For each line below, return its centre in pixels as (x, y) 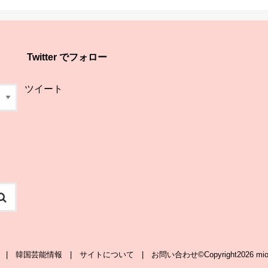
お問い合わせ (175, 254)
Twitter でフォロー (67, 57)
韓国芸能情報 (39, 254)
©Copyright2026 (227, 254)
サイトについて (107, 254)
